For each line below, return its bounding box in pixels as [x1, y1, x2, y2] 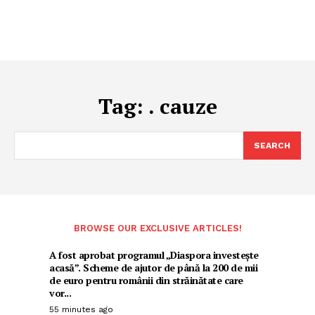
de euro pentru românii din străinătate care [49, 274, 243, 287]
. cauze [148, 92, 217, 120]
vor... [49, 286, 71, 300]
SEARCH [254, 141, 290, 150]
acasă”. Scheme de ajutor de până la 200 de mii [49, 261, 257, 274]
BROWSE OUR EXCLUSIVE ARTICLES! [73, 223, 242, 233]
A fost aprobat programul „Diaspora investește [49, 248, 259, 262]
